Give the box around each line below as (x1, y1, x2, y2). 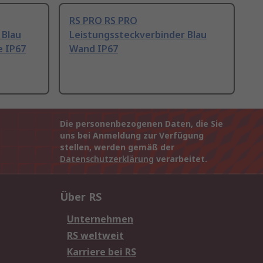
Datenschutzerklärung (60, 153, 154, 165)
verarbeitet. (154, 153, 207, 165)
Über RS (60, 190, 102, 204)
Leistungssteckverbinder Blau (69, 28, 207, 42)
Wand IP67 (69, 42, 118, 56)
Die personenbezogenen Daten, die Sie (60, 118, 223, 130)
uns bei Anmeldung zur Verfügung (60, 130, 204, 141)
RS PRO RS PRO (69, 14, 137, 28)
